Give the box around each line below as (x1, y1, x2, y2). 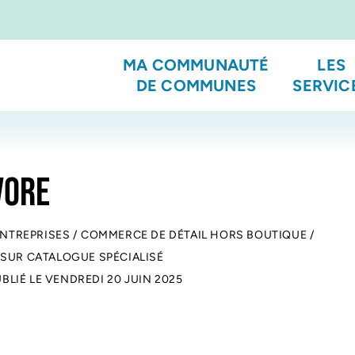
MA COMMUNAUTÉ (123, 55, 269, 74)
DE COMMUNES (136, 76, 256, 95)
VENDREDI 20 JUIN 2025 (44, 273, 183, 286)
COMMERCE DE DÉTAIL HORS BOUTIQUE (81, 228, 307, 242)
